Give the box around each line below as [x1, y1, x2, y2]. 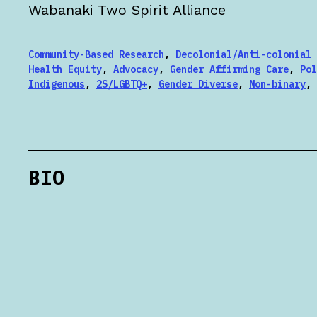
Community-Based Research [28, 48, 164, 61]
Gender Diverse [158, 78, 238, 91]
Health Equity [28, 63, 102, 76]
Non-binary [249, 78, 306, 91]
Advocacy [113, 63, 158, 76]
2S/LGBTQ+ [96, 78, 147, 91]
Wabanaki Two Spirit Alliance [28, 1, 226, 18]
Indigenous [28, 78, 85, 91]
